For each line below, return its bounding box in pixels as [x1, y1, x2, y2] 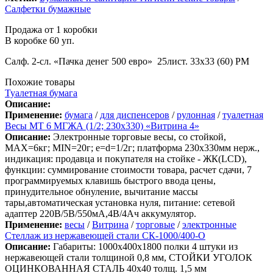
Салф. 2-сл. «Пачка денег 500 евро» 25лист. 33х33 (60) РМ [5, 55, 249, 66]
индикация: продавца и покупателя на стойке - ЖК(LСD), [5, 153, 247, 164]
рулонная [177, 109, 215, 120]
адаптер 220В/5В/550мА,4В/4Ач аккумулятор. [5, 208, 196, 219]
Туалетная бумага [5, 87, 77, 98]
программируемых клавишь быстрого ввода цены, [5, 175, 216, 186]
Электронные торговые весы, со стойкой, [51, 131, 226, 142]
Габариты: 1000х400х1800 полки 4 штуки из [51, 241, 238, 252]
